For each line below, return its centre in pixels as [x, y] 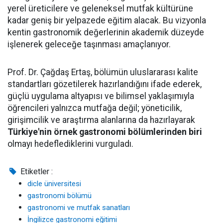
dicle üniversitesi [54, 184]
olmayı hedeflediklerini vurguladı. [70, 144]
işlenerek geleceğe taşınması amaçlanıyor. [89, 44]
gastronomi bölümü [59, 196]
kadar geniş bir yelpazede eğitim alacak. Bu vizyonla [107, 20]
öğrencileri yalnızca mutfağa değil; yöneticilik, [95, 108]
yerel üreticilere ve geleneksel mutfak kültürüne [100, 8]
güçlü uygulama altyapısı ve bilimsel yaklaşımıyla [101, 96]
